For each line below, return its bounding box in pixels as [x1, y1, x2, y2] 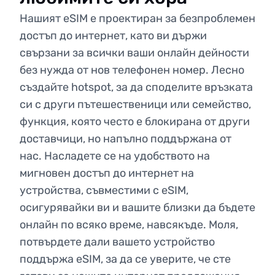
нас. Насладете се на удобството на [20, 149, 210, 163]
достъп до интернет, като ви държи [20, 29, 207, 42]
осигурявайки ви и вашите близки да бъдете [20, 201, 255, 214]
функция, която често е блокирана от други [20, 115, 250, 128]
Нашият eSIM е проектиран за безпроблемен [20, 12, 255, 25]
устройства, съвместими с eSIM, [20, 184, 188, 197]
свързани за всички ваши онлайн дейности [20, 46, 249, 60]
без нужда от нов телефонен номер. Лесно [20, 63, 244, 77]
